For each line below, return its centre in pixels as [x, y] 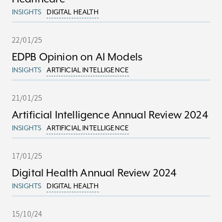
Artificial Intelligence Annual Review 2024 [110, 115]
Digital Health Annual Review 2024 [94, 173]
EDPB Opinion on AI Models [77, 57]
